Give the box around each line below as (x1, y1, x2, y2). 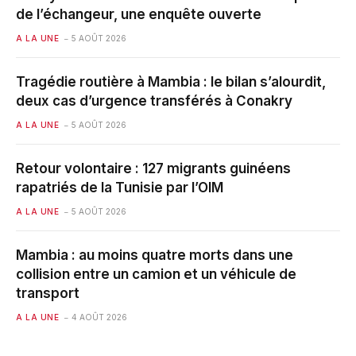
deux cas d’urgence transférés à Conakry (16, 93, 292, 110)
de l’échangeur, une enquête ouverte (16, 6, 261, 23)
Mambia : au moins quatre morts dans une (16, 247, 293, 264)
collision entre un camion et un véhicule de (16, 266, 296, 283)
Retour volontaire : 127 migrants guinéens (16, 161, 291, 177)
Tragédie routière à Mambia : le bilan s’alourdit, (16, 74, 326, 91)
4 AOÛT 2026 (72, 312, 127, 323)
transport (16, 285, 79, 302)
